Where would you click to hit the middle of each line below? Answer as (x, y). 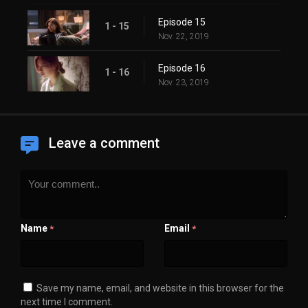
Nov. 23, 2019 (184, 82)
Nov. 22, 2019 (184, 36)
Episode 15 (182, 22)
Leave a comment (104, 143)
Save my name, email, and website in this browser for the (160, 288)
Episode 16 (182, 68)
